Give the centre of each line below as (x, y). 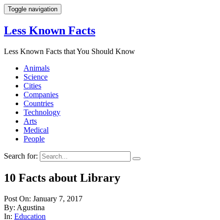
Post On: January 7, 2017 (43, 198)
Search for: (21, 156)
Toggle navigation (33, 9)
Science (36, 77)
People (34, 138)
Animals (37, 68)
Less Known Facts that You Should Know (69, 51)
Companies (41, 94)
